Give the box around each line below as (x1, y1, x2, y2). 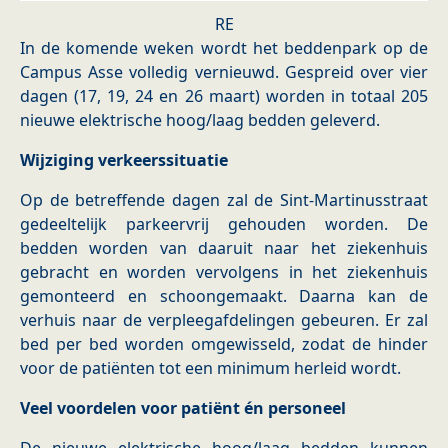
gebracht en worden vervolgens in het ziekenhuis (20, 261, 428, 284)
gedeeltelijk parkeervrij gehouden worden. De (20, 213, 428, 236)
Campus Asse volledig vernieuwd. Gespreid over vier (20, 61, 428, 84)
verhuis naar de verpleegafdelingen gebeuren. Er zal (20, 309, 428, 332)
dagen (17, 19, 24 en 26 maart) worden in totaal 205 (20, 85, 428, 108)
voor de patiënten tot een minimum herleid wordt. (20, 357, 401, 380)
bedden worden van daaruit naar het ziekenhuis (20, 237, 428, 260)
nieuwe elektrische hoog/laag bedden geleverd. (20, 109, 380, 132)
